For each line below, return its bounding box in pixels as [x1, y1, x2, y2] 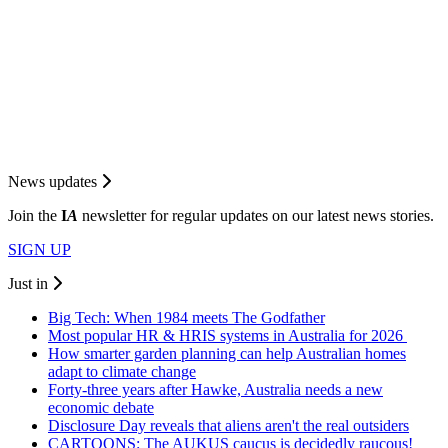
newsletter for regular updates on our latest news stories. [78, 206, 434, 224]
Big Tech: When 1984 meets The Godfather [48, 308, 325, 326]
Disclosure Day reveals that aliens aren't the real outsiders [48, 416, 409, 434]
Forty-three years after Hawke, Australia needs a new [48, 380, 383, 398]
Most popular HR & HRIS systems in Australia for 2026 [48, 326, 407, 344]
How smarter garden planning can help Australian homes [48, 344, 406, 362]
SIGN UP [8, 240, 71, 258]
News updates [8, 172, 101, 190]
